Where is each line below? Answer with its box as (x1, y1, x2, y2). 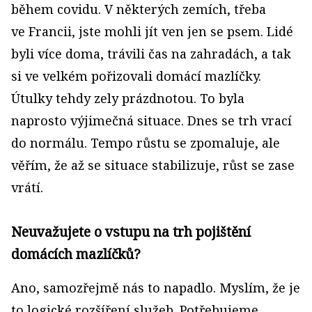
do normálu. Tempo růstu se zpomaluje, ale (11, 134, 280, 151)
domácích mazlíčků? (11, 244, 141, 263)
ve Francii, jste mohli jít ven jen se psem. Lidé (11, 23, 293, 40)
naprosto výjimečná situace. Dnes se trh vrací (11, 112, 292, 129)
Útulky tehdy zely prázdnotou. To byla (11, 90, 244, 107)
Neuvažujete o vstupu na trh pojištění (11, 222, 251, 241)
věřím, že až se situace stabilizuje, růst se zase (11, 157, 295, 173)
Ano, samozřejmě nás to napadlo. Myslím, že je (11, 279, 300, 296)
